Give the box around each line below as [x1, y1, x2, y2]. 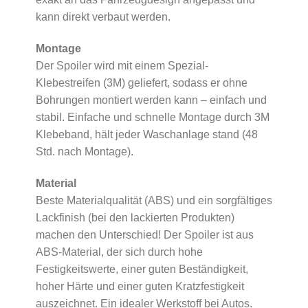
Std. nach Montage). [35, 146, 133, 158]
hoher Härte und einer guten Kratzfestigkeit [35, 280, 244, 292]
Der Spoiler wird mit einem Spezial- [35, 60, 208, 72]
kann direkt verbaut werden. [35, 11, 170, 23]
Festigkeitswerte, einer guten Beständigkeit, [35, 263, 248, 275]
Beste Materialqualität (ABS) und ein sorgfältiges [35, 194, 272, 206]
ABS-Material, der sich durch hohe [35, 245, 203, 258]
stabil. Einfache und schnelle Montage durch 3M [35, 111, 269, 124]
